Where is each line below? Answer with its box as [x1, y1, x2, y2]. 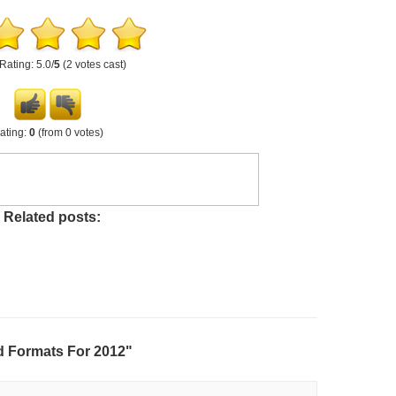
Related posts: [4, 209, 101, 225]
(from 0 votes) [35, 126, 103, 139]
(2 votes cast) [60, 58, 126, 71]
